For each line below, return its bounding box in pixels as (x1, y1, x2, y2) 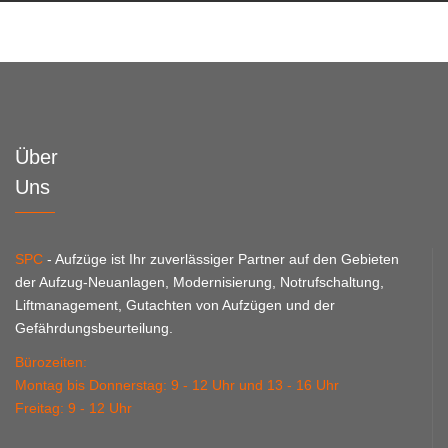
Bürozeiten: (15, 353, 87, 370)
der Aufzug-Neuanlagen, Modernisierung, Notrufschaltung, (15, 274, 384, 290)
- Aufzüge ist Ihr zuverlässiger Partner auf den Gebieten (43, 251, 399, 267)
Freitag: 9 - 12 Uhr (15, 399, 132, 416)
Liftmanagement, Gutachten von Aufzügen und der (15, 297, 335, 313)
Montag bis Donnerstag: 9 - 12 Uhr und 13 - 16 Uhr (15, 376, 339, 393)
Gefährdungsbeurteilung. (15, 320, 173, 336)
